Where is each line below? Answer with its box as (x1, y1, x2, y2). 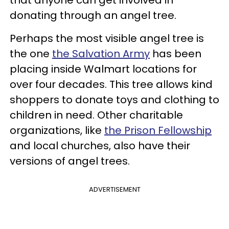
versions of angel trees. (10, 154, 130, 168)
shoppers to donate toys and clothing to (10, 93, 219, 107)
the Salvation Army (52, 47, 150, 61)
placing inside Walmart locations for (10, 62, 197, 76)
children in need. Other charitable (10, 108, 183, 122)
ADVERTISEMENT (88, 185, 141, 194)
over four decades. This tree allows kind (10, 77, 213, 91)
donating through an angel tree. (10, 8, 176, 22)
